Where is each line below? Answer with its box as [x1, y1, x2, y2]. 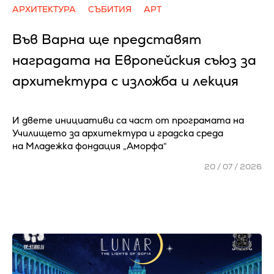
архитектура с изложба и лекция [12, 72, 239, 90]
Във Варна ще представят [12, 31, 201, 48]
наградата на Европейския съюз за [12, 51, 256, 69]
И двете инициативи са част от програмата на [12, 114, 244, 126]
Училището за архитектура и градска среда [12, 127, 223, 139]
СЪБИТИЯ [88, 4, 131, 15]
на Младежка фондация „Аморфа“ [12, 140, 167, 152]
